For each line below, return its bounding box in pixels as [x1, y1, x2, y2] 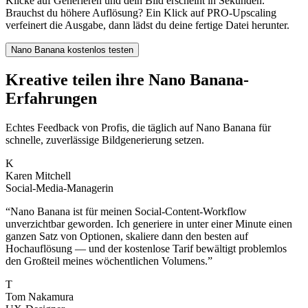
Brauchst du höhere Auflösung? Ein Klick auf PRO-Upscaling [5, 7, 276, 19]
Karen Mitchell [5, 170, 71, 181]
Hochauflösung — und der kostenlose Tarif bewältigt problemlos [5, 243, 287, 254]
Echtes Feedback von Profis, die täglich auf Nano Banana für [5, 122, 271, 133]
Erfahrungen [5, 89, 97, 108]
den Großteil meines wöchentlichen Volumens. [5, 255, 208, 267]
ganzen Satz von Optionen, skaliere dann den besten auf [5, 230, 248, 242]
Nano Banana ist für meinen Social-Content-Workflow [10, 206, 247, 217]
